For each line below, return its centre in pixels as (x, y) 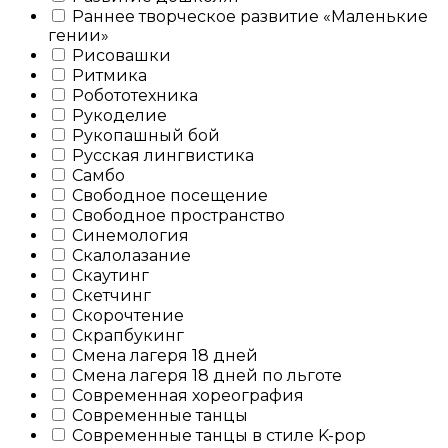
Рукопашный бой (144, 135)
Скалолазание (129, 255)
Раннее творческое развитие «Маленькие (248, 16)
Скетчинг (109, 295)
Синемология (128, 235)
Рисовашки (119, 55)
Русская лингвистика (161, 155)
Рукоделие (117, 115)
